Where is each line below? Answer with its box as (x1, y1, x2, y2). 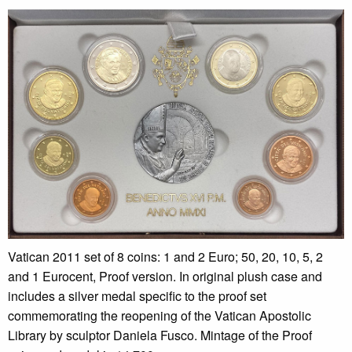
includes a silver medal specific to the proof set (8, 287, 266, 306)
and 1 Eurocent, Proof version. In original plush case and (8, 267, 322, 286)
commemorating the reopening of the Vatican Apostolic (8, 306, 311, 325)
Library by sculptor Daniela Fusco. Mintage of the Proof (8, 326, 312, 345)
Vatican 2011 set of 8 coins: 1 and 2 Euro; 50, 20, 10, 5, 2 (8, 247, 323, 266)
